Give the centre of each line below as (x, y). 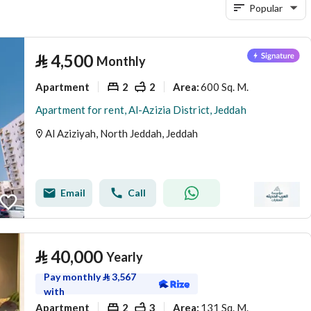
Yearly (125, 257)
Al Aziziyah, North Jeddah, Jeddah (121, 133)
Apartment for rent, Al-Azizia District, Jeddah (141, 110)
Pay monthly (73, 277)
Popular (266, 8)
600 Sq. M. (225, 86)
